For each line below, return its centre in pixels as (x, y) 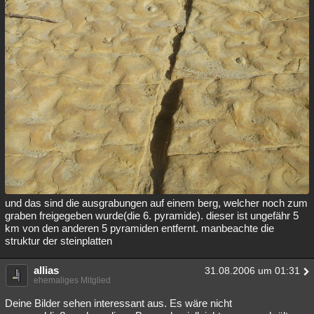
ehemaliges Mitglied (72, 281)
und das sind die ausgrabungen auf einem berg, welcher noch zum (156, 203)
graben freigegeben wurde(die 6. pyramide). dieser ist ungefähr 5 (152, 216)
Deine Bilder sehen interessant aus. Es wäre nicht (118, 303)
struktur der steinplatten (59, 241)
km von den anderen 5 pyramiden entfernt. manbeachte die (139, 228)
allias (46, 271)
